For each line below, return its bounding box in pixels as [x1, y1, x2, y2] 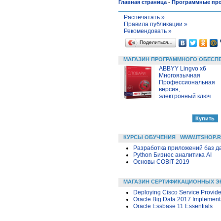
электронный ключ [159, 93, 211, 100]
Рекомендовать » [124, 28, 172, 35]
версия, [159, 86, 180, 93]
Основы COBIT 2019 [133, 158, 189, 165]
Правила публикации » [124, 21, 187, 28]
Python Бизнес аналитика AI [133, 151, 212, 158]
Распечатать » [124, 14, 165, 21]
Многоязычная [159, 72, 200, 79]
